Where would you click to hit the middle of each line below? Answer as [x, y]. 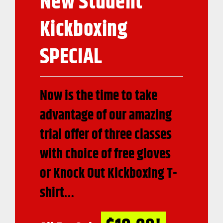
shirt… [57, 193]
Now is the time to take [99, 96]
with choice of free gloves [105, 154]
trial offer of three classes [106, 135]
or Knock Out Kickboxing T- [109, 174]
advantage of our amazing [106, 115]
